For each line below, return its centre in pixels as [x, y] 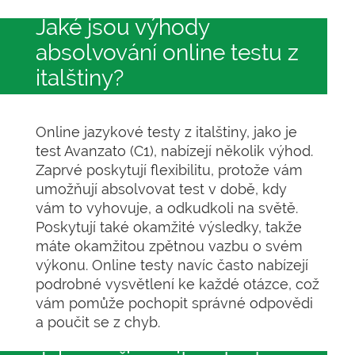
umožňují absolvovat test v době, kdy [161, 189]
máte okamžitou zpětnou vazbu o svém [169, 246]
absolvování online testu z [167, 53]
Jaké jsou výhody [122, 27]
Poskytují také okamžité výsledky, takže [169, 227]
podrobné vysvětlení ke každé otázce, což [177, 284]
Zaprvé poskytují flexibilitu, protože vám [169, 170]
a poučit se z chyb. [98, 322]
